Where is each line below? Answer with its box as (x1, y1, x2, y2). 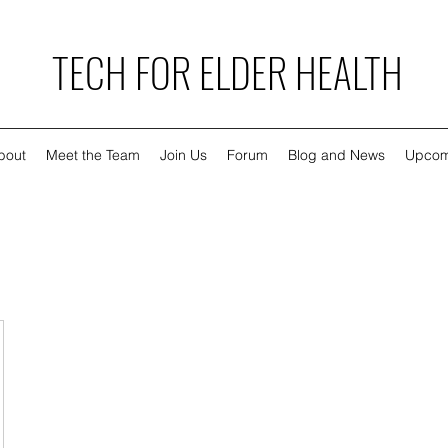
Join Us (159, 146, 207, 164)
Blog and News (287, 146, 385, 164)
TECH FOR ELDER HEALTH (52, 42, 403, 102)
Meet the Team (45, 146, 140, 164)
